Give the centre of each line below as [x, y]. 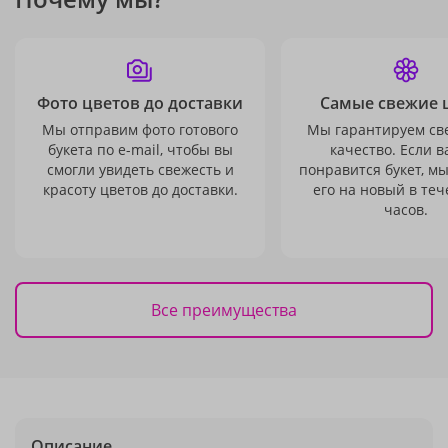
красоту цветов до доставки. [140, 189]
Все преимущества [224, 309]
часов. [406, 209]
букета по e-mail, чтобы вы [140, 149]
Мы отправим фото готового [140, 129]
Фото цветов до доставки [140, 103]
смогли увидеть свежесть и [140, 169]
